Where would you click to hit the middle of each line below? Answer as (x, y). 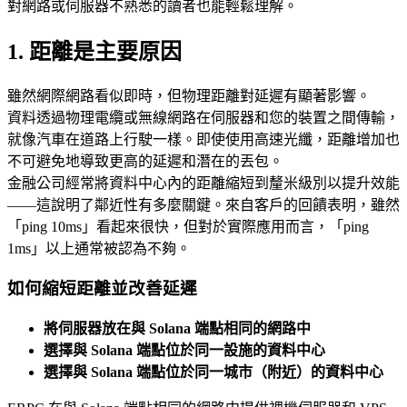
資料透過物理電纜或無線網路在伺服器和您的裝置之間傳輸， (203, 117)
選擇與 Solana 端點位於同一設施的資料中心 (184, 351)
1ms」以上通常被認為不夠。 (99, 248)
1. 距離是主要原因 (94, 51)
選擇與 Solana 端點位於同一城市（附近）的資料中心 (213, 372)
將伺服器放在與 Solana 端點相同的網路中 (177, 329)
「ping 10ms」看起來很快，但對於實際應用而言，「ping (188, 226)
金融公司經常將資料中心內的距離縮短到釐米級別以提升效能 (203, 183)
